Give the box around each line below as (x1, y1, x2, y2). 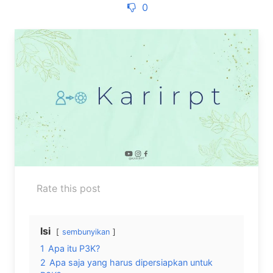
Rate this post (37, 182, 101, 194)
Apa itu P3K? (48, 243, 100, 253)
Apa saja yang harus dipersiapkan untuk (49, 257, 213, 268)
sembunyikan (62, 227, 110, 236)
